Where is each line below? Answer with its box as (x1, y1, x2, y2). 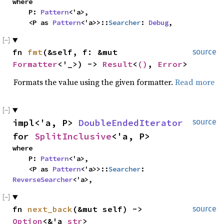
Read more (175, 76, 214, 87)
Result (102, 59, 132, 69)
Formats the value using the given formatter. (13, 76, 175, 87)
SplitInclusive (34, 130, 111, 142)
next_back (27, 204, 72, 214)
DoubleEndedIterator (78, 117, 183, 128)
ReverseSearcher (12, 175, 72, 184)
